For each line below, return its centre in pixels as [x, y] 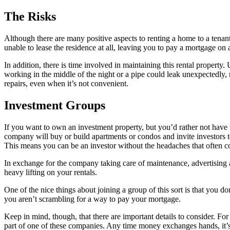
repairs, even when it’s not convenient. [66, 83]
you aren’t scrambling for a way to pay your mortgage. [92, 199]
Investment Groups [55, 105]
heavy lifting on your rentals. [51, 172]
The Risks [30, 16]
